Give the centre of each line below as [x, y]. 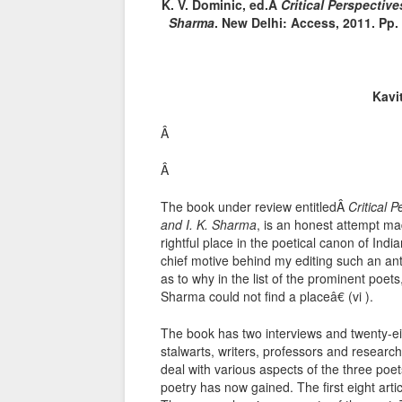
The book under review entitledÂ [254, 207]
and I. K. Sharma [209, 225]
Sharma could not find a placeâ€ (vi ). [267, 297]
